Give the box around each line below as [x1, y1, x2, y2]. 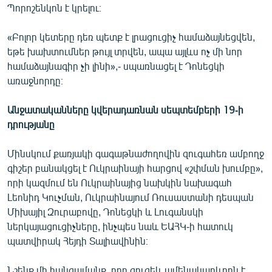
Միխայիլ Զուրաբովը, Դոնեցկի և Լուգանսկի [7, 205, 203, 217]
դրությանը [7, 118, 55, 130]
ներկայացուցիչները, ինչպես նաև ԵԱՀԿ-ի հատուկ [7, 220, 233, 232]
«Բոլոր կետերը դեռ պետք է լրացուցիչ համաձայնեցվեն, [7, 30, 255, 42]
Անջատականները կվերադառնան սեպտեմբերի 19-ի [7, 103, 243, 115]
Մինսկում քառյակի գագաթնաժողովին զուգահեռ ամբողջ [7, 147, 264, 159]
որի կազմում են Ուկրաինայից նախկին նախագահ [7, 176, 232, 188]
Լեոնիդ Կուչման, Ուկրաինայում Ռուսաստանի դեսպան [7, 191, 254, 203]
